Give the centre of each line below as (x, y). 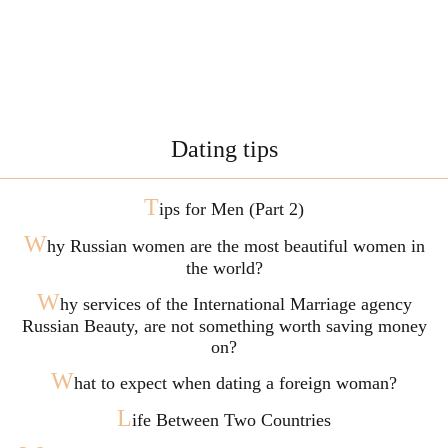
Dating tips (224, 149)
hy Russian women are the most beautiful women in (235, 246)
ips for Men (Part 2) (231, 209)
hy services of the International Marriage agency (235, 304)
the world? (224, 268)
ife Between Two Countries (231, 420)
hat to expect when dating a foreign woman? (235, 383)
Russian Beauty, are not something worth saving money (224, 326)
